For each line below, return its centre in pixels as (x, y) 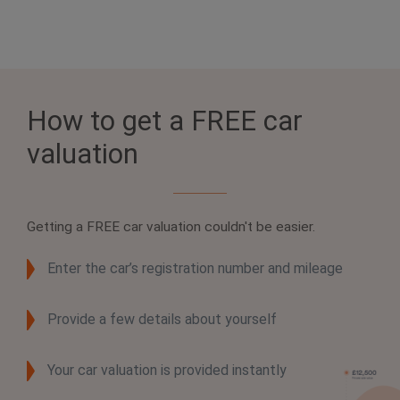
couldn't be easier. (258, 227)
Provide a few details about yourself (162, 319)
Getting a (57, 227)
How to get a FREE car (165, 121)
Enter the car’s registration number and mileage (195, 268)
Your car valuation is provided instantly (167, 370)
